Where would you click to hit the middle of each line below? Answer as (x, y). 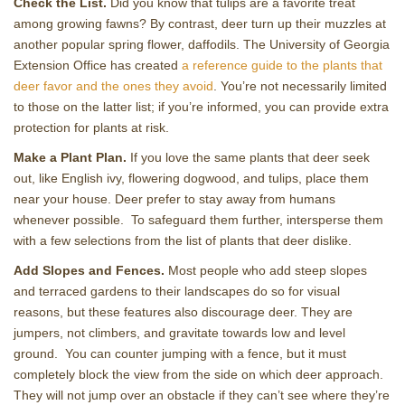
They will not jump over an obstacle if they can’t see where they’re (202, 395)
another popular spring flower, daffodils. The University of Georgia (202, 44)
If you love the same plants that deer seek (248, 157)
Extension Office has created (98, 65)
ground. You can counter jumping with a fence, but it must (180, 353)
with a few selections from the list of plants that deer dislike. (183, 240)
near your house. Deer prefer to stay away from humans (174, 198)
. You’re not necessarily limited (300, 85)
